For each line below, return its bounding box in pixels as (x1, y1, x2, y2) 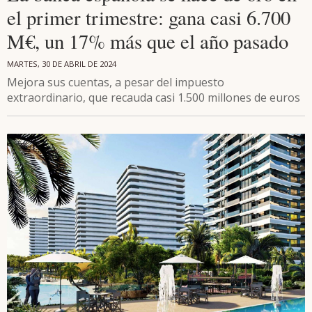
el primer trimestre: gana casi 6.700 (7, 4, 290, 31)
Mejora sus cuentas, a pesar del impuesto (7, 75, 224, 91)
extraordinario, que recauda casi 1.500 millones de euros (7, 90, 300, 106)
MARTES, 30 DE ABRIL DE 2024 (7, 58, 116, 70)
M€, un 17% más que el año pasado (7, 28, 288, 55)
